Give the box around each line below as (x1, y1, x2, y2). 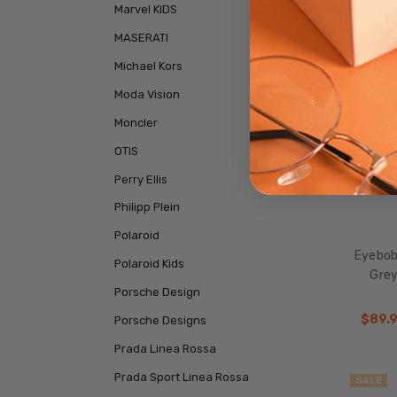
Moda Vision (113, 87, 180, 101)
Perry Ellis (113, 172, 167, 186)
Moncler (113, 115, 158, 129)
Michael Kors (113, 58, 183, 73)
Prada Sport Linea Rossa (113, 370, 249, 385)
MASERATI (113, 30, 168, 44)
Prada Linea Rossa (113, 342, 216, 356)
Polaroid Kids (113, 257, 184, 271)
